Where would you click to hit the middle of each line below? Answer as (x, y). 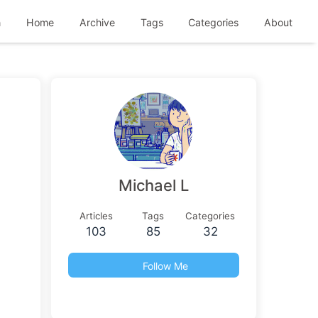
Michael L (153, 185)
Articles (97, 216)
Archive (95, 22)
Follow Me (166, 265)
